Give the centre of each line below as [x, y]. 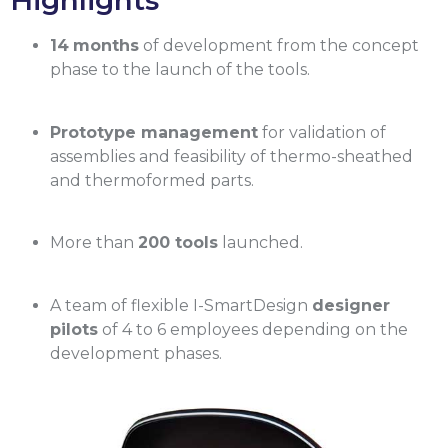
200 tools [178, 243]
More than [94, 243]
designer [351, 305]
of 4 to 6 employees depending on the [253, 329]
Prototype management [154, 132]
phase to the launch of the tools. [180, 70]
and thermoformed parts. [152, 180]
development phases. [136, 353]
